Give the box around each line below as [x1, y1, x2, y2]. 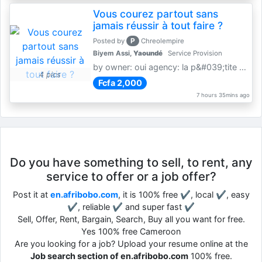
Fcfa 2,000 [98, 78, 142, 88]
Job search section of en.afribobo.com [30, 251, 188, 261]
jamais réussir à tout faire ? [92, 19, 223, 32]
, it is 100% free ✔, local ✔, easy [118, 189, 250, 199]
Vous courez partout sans [92, 8, 218, 20]
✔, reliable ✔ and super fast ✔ [67, 202, 195, 212]
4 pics [39, 70, 61, 79]
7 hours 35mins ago [196, 92, 250, 98]
